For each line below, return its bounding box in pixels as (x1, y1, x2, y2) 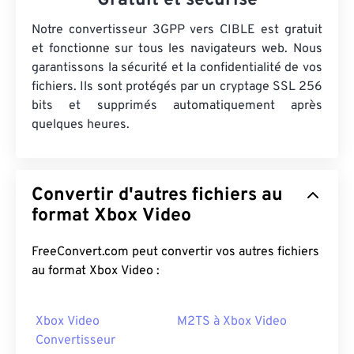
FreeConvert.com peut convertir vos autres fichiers (32, 244, 319, 261)
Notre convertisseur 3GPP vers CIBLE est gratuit (32, 22, 322, 39)
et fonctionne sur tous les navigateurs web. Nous (32, 41, 322, 58)
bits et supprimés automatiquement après (32, 98, 322, 115)
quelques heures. (32, 117, 130, 134)
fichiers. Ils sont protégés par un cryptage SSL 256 (32, 79, 322, 96)
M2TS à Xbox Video (177, 314, 287, 330)
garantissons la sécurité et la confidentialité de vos (32, 60, 322, 77)
